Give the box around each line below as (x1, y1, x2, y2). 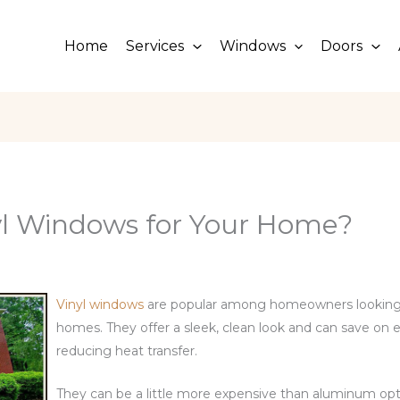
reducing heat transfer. (55, 342, 197, 359)
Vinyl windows (55, 296, 144, 312)
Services (126, 37, 185, 55)
